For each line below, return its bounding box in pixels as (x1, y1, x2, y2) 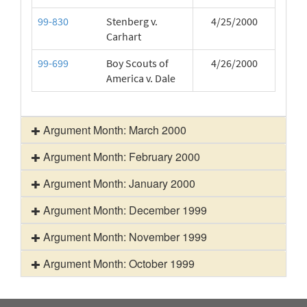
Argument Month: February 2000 (40, 149, 200, 164)
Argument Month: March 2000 (40, 122, 186, 138)
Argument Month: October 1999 (40, 256, 195, 271)
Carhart (106, 29, 141, 43)
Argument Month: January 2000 (40, 175, 195, 191)
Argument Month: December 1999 (40, 202, 207, 218)
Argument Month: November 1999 (40, 229, 207, 245)
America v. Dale (106, 71, 175, 85)
